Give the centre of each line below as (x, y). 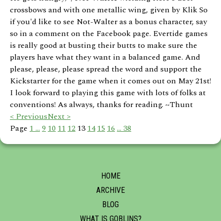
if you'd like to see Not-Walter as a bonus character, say (109, 21)
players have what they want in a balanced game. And (105, 57)
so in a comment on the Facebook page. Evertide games (109, 33)
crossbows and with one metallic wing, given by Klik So (109, 10)
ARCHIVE (110, 190)
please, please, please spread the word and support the (106, 69)
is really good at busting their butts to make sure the (104, 45)
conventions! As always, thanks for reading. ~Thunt (101, 104)
